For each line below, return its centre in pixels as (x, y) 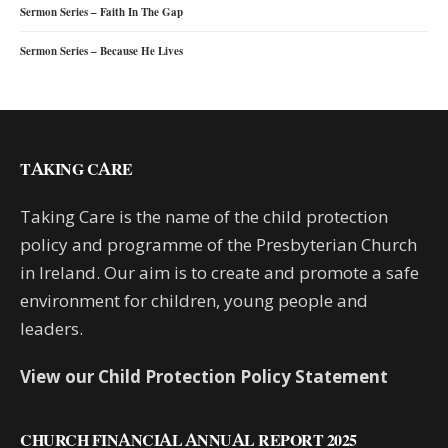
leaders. (52, 328)
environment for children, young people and (194, 300)
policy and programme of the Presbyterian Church (219, 244)
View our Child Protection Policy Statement (204, 376)
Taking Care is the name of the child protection (204, 216)
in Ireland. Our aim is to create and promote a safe (220, 272)
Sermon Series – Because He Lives (101, 50)
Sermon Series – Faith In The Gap (101, 11)
